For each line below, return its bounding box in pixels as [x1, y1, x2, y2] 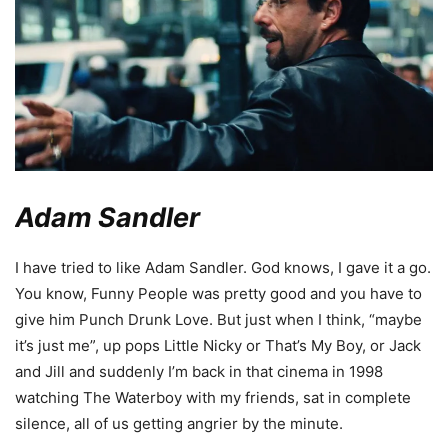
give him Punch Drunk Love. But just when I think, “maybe [15, 310, 422, 330]
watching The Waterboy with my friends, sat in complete [15, 388, 411, 408]
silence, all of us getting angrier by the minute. [15, 414, 343, 434]
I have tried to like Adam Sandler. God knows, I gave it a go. [15, 258, 431, 278]
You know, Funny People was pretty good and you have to [15, 284, 422, 304]
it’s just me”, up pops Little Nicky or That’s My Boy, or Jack [15, 336, 421, 356]
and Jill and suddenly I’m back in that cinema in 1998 [15, 362, 383, 382]
